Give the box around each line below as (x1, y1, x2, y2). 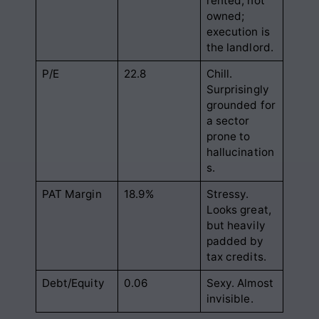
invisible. (206, 291, 253, 305)
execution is (206, 24, 270, 38)
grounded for (206, 98, 276, 112)
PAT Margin (41, 187, 102, 201)
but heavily (206, 218, 266, 232)
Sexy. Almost (206, 276, 273, 290)
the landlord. (206, 40, 273, 54)
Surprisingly (206, 82, 269, 96)
